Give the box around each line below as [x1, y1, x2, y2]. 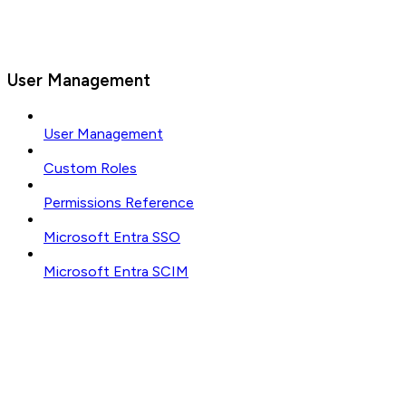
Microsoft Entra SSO [43, 228, 180, 246]
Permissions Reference [43, 194, 194, 212]
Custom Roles [43, 159, 137, 178]
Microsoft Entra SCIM [43, 263, 188, 281]
